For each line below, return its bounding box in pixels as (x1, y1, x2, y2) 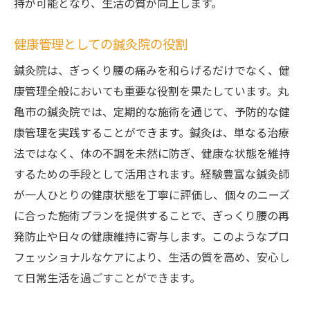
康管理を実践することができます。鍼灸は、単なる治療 (14, 125, 289, 143)
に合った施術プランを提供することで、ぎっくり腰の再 (14, 208, 289, 226)
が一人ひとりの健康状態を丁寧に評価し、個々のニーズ (14, 187, 290, 206)
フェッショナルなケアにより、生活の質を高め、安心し (14, 249, 290, 268)
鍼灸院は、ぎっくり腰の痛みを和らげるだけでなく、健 (14, 62, 290, 81)
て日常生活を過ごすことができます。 (14, 270, 201, 289)
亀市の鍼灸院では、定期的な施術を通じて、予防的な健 (14, 104, 290, 122)
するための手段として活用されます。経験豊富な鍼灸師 (14, 166, 289, 185)
